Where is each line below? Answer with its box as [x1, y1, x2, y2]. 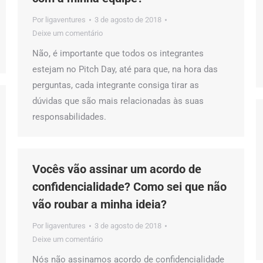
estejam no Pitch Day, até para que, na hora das [32, 64, 218, 75]
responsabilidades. [32, 112, 106, 122]
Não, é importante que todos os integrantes [32, 48, 204, 59]
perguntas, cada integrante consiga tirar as [32, 80, 199, 90]
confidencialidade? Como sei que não [32, 180, 227, 194]
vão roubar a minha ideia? [32, 197, 167, 211]
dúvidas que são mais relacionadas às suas [32, 96, 204, 106]
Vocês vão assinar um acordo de [32, 162, 201, 176]
